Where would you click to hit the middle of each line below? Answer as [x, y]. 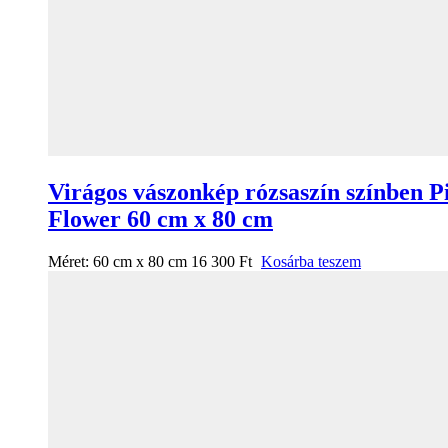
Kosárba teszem [311, 262]
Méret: [70, 262]
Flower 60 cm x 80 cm [160, 219]
